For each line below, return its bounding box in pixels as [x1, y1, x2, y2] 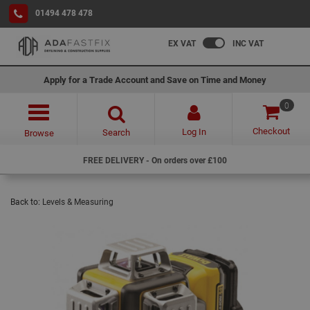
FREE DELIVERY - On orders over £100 [83, 154, 227, 165]
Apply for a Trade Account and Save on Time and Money [44, 73, 266, 86]
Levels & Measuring [42, 196, 113, 207]
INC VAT [232, 37, 264, 48]
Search [102, 126, 130, 138]
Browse [24, 127, 54, 139]
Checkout [253, 125, 290, 137]
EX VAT [168, 37, 196, 48]
